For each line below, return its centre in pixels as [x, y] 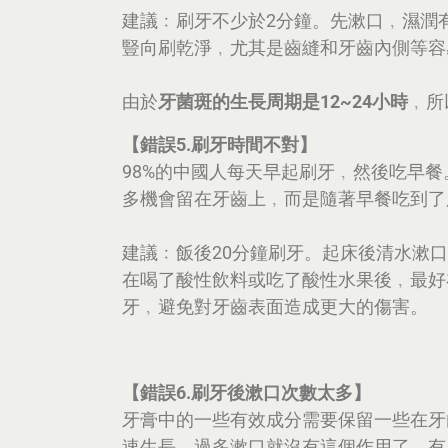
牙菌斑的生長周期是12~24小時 [283, 101]
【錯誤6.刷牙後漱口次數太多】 [246, 392]
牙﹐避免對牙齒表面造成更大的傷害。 [275, 306]
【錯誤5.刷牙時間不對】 [219, 144]
